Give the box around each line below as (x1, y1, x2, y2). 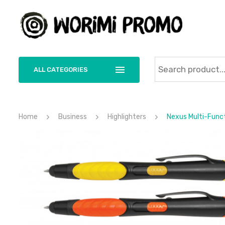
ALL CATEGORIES (34, 66, 88, 73)
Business (58, 113, 87, 121)
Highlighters (107, 113, 146, 121)
